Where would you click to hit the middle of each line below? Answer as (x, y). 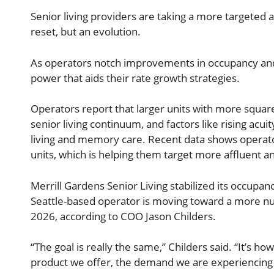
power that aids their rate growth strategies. (135, 78)
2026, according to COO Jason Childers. (123, 216)
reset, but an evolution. (86, 32)
